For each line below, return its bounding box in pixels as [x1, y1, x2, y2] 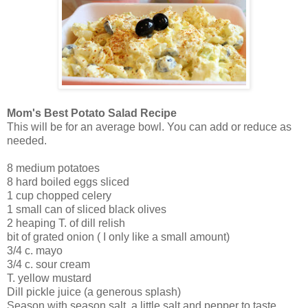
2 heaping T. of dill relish [7, 217, 125, 230]
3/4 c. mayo [7, 245, 63, 257]
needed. [7, 135, 47, 147]
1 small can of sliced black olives [7, 203, 166, 216]
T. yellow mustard [7, 272, 91, 285]
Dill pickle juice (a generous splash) [7, 286, 181, 298]
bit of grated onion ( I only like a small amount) [7, 231, 230, 243]
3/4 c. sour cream [7, 258, 90, 271]
